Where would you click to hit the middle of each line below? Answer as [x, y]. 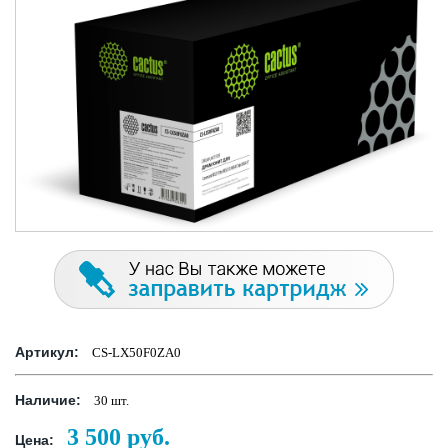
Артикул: [47, 352]
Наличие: [48, 400]
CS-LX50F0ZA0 [135, 353]
